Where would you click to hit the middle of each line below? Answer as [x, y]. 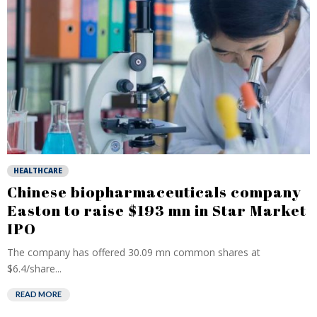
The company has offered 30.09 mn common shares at [134, 252]
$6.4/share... [34, 269]
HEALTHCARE [38, 171]
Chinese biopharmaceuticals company [154, 192]
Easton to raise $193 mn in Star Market [157, 210]
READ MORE [39, 294]
